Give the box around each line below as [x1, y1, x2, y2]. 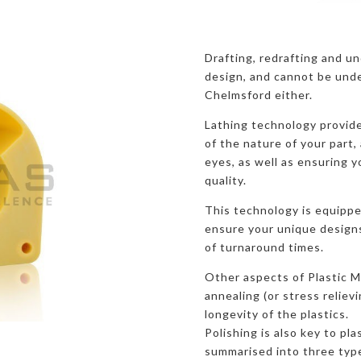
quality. [204, 173, 247, 188]
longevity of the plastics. [204, 307, 349, 322]
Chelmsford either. [204, 88, 313, 102]
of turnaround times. [204, 240, 324, 255]
